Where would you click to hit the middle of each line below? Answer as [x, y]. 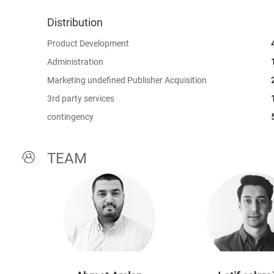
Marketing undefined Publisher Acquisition [127, 80]
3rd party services [81, 98]
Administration [75, 62]
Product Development [88, 43]
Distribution [75, 22]
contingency [70, 117]
